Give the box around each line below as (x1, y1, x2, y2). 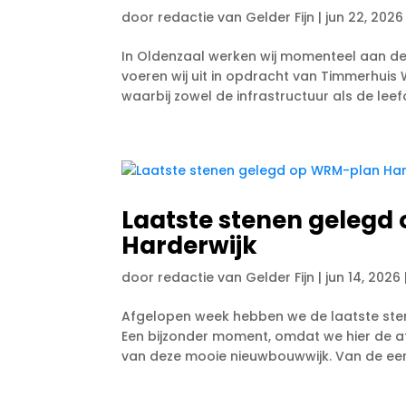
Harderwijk (121, 228, 258, 262)
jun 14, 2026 (325, 267, 401, 286)
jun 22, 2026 (325, 7, 404, 26)
